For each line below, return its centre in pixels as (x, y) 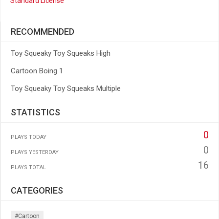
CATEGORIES (37, 190)
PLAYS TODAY (29, 137)
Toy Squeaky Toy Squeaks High (61, 53)
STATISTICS (35, 112)
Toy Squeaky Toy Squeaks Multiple (66, 88)
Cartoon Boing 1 (37, 71)
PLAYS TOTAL (28, 167)
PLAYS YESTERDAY (35, 152)
